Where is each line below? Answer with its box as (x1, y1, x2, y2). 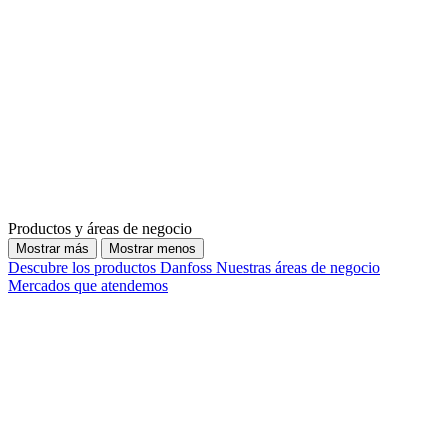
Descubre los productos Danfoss (8, 259, 216, 277)
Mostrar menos (109, 241, 196, 257)
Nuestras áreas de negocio (216, 259, 380, 277)
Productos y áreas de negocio (8, 220, 192, 238)
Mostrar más (16, 241, 89, 257)
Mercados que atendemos (8, 277, 168, 295)
